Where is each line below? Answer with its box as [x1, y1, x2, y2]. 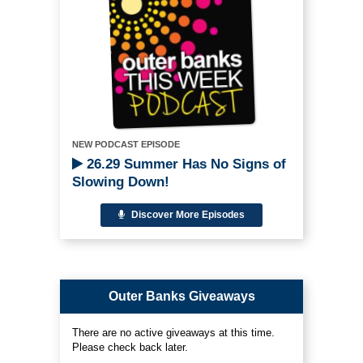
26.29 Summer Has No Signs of [83, 156, 286, 172]
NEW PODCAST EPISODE [72, 139, 180, 149]
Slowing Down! [72, 173, 169, 190]
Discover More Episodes [129, 208, 245, 220]
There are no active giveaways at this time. [72, 326, 275, 339]
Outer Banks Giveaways [108, 288, 255, 303]
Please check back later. [72, 340, 188, 353]
